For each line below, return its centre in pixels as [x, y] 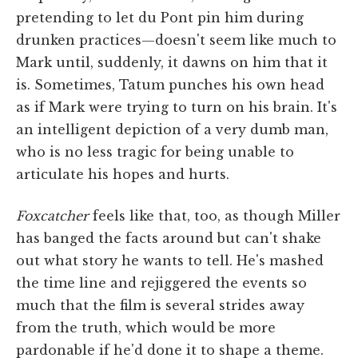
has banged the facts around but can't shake [169, 238]
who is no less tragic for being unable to [155, 151]
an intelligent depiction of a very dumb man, [172, 129]
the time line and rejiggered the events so [161, 282]
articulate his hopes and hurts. [123, 174]
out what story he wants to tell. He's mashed [170, 260]
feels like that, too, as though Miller [215, 215]
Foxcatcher [52, 215]
